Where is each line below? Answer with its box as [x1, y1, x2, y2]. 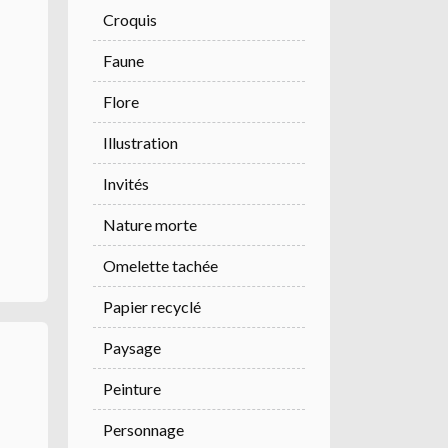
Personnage [103, 420, 184, 440]
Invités [103, 174, 149, 194]
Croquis [103, 10, 157, 30]
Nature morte [103, 215, 197, 235]
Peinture [103, 379, 161, 399]
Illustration [103, 133, 178, 153]
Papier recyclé [103, 297, 201, 317]
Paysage [103, 338, 161, 358]
